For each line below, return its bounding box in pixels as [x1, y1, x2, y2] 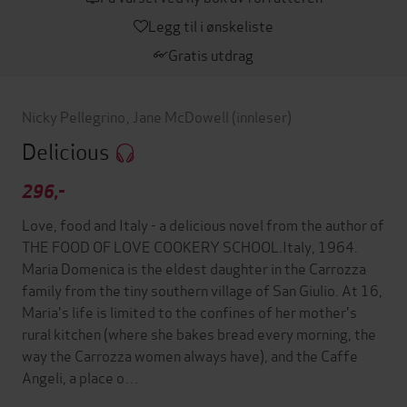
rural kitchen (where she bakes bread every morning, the [22, 323, 376, 344]
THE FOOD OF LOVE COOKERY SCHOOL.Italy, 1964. [22, 235, 358, 257]
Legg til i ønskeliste [148, 15, 273, 35]
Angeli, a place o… [22, 366, 139, 388]
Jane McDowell [132, 105, 229, 126]
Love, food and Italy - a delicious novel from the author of [22, 213, 384, 235]
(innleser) [231, 105, 292, 126]
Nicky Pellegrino [22, 105, 125, 126]
